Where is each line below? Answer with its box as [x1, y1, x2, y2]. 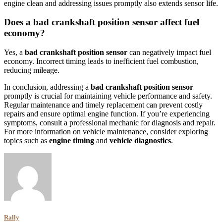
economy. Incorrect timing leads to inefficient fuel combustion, [4, 57, 199, 66]
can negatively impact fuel [127, 48, 211, 57]
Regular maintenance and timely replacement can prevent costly [4, 101, 203, 110]
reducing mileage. [4, 66, 59, 75]
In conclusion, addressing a [4, 83, 91, 92]
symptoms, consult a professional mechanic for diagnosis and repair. [4, 118, 216, 127]
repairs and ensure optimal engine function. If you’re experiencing [4, 110, 210, 118]
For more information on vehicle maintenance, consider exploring [4, 127, 208, 136]
